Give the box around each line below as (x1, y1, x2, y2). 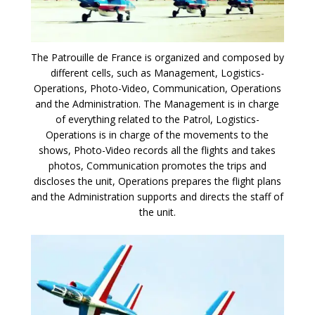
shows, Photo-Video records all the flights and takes (39, 143, 276, 157)
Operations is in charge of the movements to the (46, 128, 269, 142)
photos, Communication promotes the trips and (48, 159, 266, 173)
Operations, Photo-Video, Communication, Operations (33, 82, 281, 96)
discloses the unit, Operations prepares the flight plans (33, 174, 281, 188)
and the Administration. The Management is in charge (35, 97, 280, 111)
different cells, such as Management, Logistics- (50, 66, 264, 80)
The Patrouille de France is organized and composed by (30, 51, 284, 65)
